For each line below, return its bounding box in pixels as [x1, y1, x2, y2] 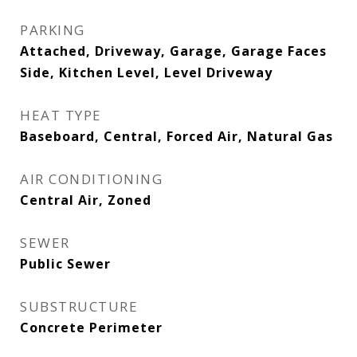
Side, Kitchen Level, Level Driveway [20, 64, 273, 81]
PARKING [20, 21, 85, 39]
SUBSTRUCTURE [20, 297, 138, 316]
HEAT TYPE [20, 106, 102, 124]
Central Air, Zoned [20, 191, 151, 209]
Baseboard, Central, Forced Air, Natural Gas [20, 127, 333, 145]
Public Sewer [20, 255, 111, 273]
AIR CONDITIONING [20, 170, 163, 188]
